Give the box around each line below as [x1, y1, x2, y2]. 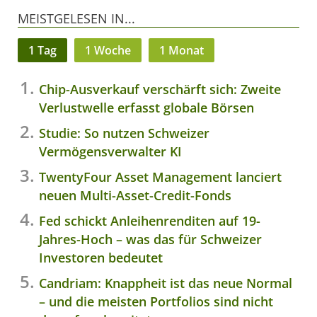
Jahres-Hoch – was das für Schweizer [39, 231, 262, 248]
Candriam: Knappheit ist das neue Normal [39, 275, 292, 292]
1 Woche [85, 42, 131, 59]
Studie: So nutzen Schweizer [39, 125, 209, 142]
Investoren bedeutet [39, 249, 163, 267]
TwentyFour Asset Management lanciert [39, 168, 282, 186]
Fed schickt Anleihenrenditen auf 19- [39, 212, 260, 230]
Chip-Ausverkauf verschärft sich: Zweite [39, 81, 281, 98]
